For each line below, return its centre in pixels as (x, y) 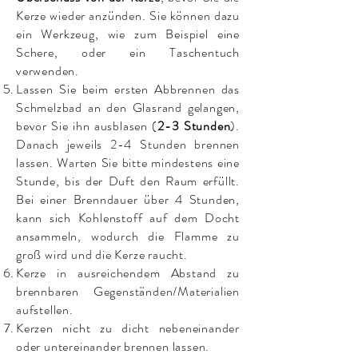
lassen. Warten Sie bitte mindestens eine (128, 162)
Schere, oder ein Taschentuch (128, 52)
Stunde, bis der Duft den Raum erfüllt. (128, 181)
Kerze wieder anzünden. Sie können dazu (128, 15)
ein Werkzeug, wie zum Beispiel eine (128, 34)
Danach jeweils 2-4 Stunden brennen (128, 144)
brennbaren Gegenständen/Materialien (128, 291)
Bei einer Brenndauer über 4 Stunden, (128, 199)
